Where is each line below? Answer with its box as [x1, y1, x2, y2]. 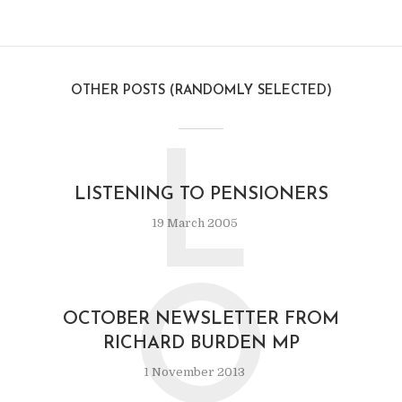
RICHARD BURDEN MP [102, 335, 300, 353]
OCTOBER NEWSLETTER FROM [63, 310, 339, 328]
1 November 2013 [144, 365, 245, 379]
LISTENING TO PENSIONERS [74, 186, 328, 204]
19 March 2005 [151, 216, 238, 230]
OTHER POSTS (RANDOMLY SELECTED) [70, 84, 332, 98]
